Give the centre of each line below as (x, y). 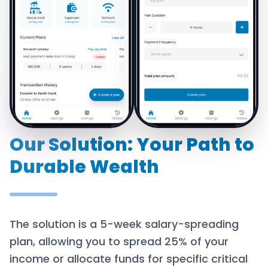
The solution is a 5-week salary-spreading (124, 224)
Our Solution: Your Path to (132, 144)
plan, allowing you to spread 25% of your (119, 241)
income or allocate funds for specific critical (129, 258)
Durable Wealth (84, 167)
